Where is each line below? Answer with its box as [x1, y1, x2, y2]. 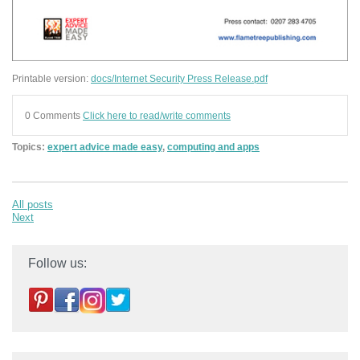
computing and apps [167, 141, 260, 153]
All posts [12, 198, 53, 211]
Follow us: [28, 256, 87, 271]
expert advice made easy [47, 141, 162, 153]
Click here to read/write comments [83, 110, 231, 121]
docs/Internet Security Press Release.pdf [91, 72, 268, 84]
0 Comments [25, 110, 83, 121]
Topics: [12, 141, 47, 153]
